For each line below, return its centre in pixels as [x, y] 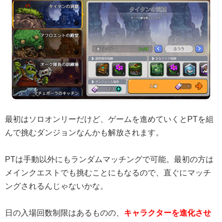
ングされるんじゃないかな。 [56, 186]
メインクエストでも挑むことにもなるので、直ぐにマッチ [108, 173]
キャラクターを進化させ [167, 213]
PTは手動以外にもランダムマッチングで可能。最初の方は [109, 159]
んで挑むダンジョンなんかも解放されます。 [84, 132]
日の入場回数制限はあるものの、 [64, 213]
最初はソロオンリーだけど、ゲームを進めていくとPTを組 [109, 119]
